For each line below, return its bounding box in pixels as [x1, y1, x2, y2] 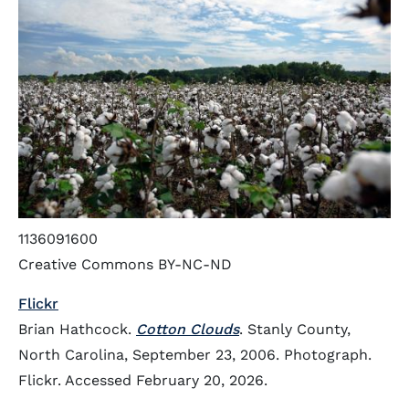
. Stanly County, [239, 320, 351, 339]
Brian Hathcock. [18, 320, 136, 339]
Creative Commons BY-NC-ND [18, 256, 232, 274]
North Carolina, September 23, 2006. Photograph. [18, 346, 372, 364]
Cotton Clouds [136, 320, 239, 339]
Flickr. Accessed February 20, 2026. [18, 372, 267, 390]
